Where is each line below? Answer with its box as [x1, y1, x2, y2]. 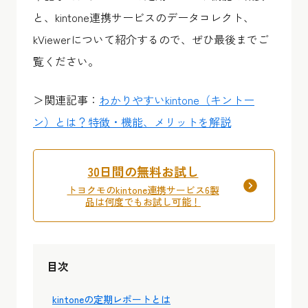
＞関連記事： [33, 91, 99, 108]
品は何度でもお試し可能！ [85, 195, 201, 208]
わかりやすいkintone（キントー [99, 91, 254, 108]
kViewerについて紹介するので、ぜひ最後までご [33, 31, 269, 47]
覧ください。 [33, 53, 99, 69]
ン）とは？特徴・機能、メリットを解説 [33, 113, 231, 130]
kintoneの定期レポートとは [52, 292, 170, 306]
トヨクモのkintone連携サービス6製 [67, 183, 219, 197]
